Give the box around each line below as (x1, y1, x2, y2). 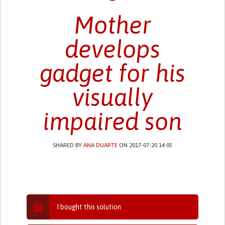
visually (72, 83, 153, 111)
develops (64, 35, 160, 63)
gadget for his (39, 59, 185, 87)
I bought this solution (57, 202, 122, 211)
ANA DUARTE (83, 141, 118, 149)
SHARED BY (52, 141, 83, 149)
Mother (73, 11, 151, 39)
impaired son (43, 107, 182, 135)
